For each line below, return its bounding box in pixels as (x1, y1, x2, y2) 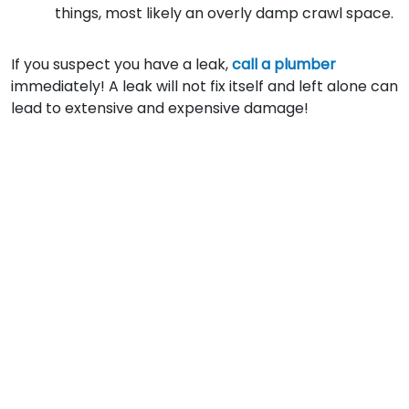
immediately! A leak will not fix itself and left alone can (11, 76, 398, 97)
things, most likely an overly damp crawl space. (55, 3, 393, 24)
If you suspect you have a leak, (11, 54, 232, 75)
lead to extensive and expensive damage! (11, 98, 309, 119)
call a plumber (232, 54, 336, 75)
